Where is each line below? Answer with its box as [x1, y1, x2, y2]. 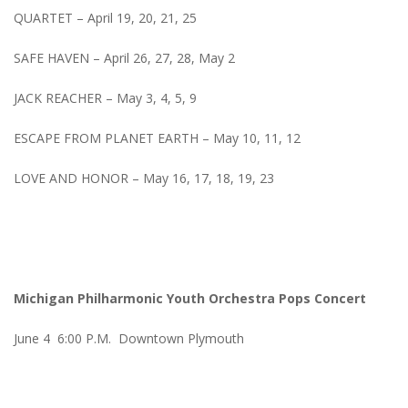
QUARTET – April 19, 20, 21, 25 [14, 9, 197, 27]
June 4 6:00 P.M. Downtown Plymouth [14, 330, 244, 348]
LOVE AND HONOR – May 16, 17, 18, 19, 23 [14, 169, 274, 188]
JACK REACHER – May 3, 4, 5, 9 [14, 89, 197, 107]
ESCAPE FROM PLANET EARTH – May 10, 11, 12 [14, 129, 301, 148]
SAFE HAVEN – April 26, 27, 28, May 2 [14, 49, 235, 67]
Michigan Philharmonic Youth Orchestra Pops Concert [14, 290, 366, 308]
